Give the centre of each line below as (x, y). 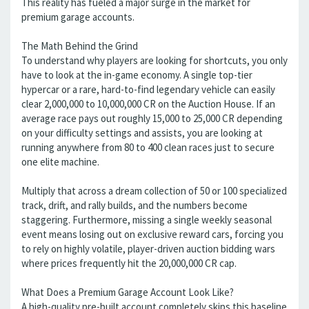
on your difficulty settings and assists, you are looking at (142, 133)
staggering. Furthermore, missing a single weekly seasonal (147, 220)
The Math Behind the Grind (80, 46)
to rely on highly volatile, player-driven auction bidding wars (148, 249)
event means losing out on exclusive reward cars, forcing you (152, 234)
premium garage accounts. (78, 17)
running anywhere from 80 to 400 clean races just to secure (148, 147)
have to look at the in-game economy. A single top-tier (137, 75)
